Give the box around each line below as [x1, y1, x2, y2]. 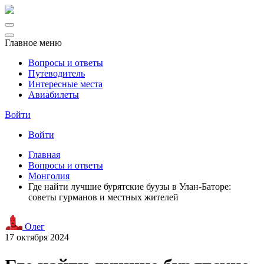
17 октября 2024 [5, 232, 69, 242]
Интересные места [28, 79, 103, 89]
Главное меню [5, 38, 62, 48]
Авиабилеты [28, 90, 79, 100]
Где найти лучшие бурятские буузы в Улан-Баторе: [28, 181, 231, 192]
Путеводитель [28, 68, 85, 78]
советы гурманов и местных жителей [28, 192, 179, 202]
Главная [28, 150, 60, 160]
